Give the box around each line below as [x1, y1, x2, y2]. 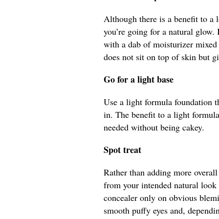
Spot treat [104, 143, 141, 156]
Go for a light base [104, 73, 174, 86]
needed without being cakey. [104, 121, 204, 133]
